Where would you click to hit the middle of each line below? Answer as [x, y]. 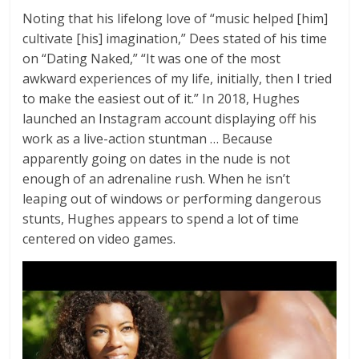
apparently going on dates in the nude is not [157, 159]
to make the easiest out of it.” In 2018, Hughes [161, 99]
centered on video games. [99, 239]
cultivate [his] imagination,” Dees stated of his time [175, 39]
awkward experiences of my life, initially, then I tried [177, 79]
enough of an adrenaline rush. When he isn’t [157, 179]
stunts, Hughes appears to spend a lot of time [161, 219]
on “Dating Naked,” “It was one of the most [152, 59]
